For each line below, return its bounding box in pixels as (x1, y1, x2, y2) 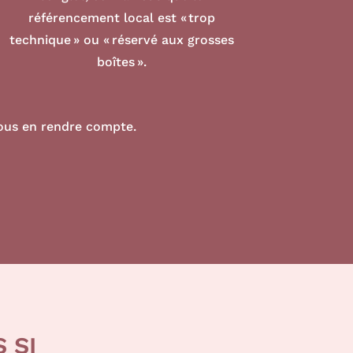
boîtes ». (96, 54, 147, 70)
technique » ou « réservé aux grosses (9, 32, 234, 48)
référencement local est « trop (28, 10, 215, 26)
